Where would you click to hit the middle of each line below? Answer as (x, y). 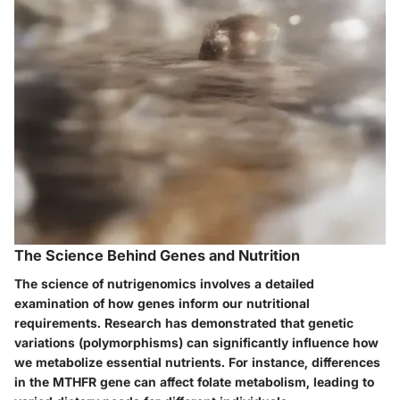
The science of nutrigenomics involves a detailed (164, 284)
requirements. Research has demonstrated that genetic (184, 323)
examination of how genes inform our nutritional (162, 304)
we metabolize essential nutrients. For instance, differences (197, 362)
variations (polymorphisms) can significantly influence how (196, 343)
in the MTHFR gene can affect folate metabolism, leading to (194, 382)
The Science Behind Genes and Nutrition (157, 255)
